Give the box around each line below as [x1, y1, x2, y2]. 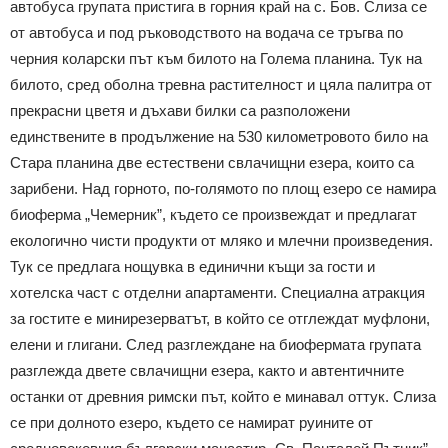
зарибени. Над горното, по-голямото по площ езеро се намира [10, 180, 436, 197]
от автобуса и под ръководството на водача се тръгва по [10, 24, 403, 41]
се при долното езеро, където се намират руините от [10, 414, 373, 431]
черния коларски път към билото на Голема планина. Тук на [10, 50, 422, 67]
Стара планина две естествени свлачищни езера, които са [10, 154, 414, 171]
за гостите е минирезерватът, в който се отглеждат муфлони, [10, 310, 430, 327]
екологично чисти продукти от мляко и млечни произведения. [10, 232, 433, 249]
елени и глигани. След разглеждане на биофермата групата [10, 336, 421, 353]
